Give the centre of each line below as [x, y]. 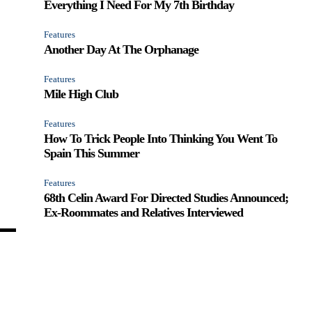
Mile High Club [81, 94]
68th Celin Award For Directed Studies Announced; [166, 197]
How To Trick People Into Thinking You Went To [161, 138]
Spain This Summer [92, 153]
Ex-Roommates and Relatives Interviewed [144, 212]
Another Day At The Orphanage [122, 49]
